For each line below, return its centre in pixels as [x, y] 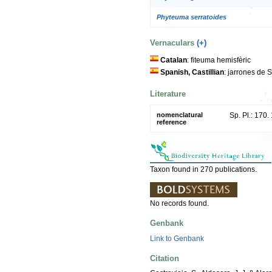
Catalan [174, 60]
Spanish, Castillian [192, 72]
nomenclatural [180, 115]
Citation [165, 258]
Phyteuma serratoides [192, 17]
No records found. [179, 204]
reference [172, 122]
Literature [168, 93]
